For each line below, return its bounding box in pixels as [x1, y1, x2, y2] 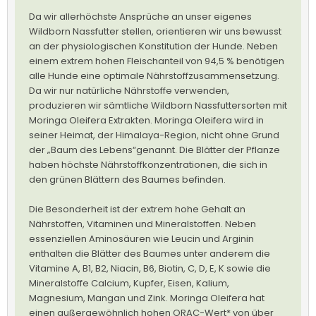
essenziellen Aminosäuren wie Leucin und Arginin [29, 231, 254, 245]
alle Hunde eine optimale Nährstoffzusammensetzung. [29, 68, 279, 83]
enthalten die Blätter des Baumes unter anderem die [29, 246, 270, 260]
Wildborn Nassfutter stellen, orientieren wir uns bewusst [29, 24, 281, 38]
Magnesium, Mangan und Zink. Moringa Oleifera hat [29, 291, 265, 305]
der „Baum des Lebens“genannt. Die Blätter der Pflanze [29, 142, 280, 157]
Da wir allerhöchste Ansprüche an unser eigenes [29, 9, 252, 23]
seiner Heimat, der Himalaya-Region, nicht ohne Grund [29, 128, 279, 142]
